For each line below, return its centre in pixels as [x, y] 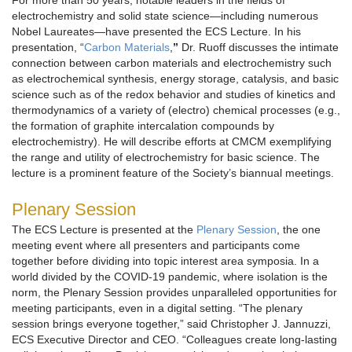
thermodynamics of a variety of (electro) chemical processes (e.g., [176, 110]
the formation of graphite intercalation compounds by [143, 126]
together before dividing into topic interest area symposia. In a [165, 261]
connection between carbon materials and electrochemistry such [172, 63]
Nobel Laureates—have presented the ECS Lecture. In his [156, 32]
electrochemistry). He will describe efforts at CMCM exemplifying [172, 142]
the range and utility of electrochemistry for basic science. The [166, 158]
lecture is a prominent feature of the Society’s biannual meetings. [173, 173]
